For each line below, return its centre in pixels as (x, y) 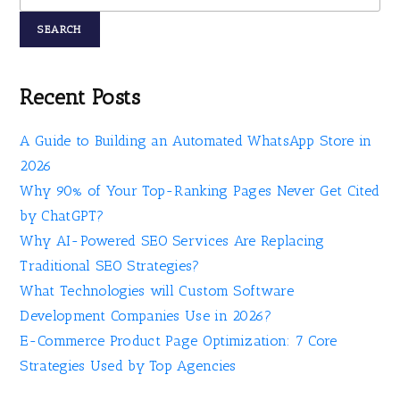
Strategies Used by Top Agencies (128, 366)
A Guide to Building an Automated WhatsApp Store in (196, 141)
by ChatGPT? (62, 216)
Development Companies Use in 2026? (146, 316)
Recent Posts (80, 97)
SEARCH (60, 30)
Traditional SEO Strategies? (110, 266)
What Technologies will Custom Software (157, 291)
